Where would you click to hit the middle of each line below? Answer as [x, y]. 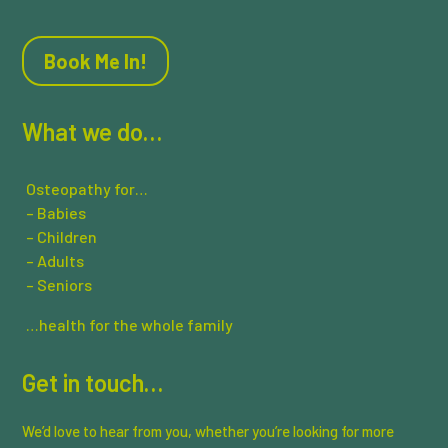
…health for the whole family [130, 325]
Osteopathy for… [87, 189]
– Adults [55, 261]
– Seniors [59, 285]
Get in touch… [93, 383]
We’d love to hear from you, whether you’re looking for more [208, 431]
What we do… [92, 132]
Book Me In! [96, 61]
